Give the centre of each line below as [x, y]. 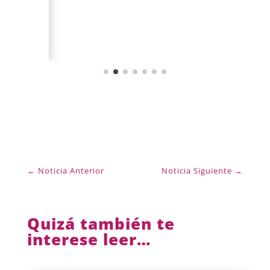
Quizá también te [101, 223]
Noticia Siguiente [197, 170]
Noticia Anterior [71, 170]
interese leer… [89, 239]
